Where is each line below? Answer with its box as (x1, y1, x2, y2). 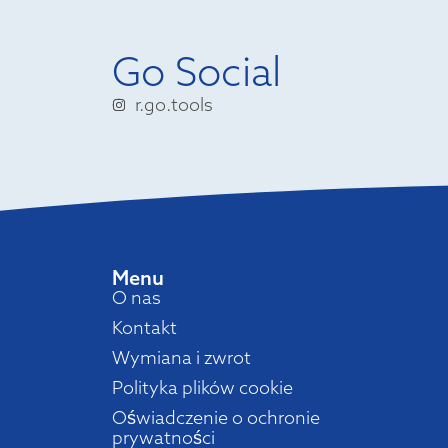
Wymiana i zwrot (112, 346, 251, 370)
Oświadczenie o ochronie (112, 406, 320, 430)
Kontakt (112, 316, 177, 340)
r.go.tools (134, 93, 213, 117)
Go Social (112, 46, 281, 97)
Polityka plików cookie (112, 376, 293, 400)
